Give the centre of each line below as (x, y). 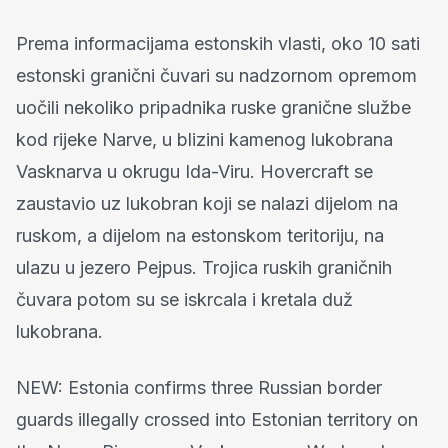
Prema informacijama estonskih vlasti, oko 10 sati (218, 43)
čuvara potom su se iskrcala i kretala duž (184, 299)
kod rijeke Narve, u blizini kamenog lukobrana (204, 139)
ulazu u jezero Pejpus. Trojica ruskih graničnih (204, 267)
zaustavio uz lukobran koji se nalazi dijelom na (207, 203)
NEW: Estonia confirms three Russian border (199, 387)
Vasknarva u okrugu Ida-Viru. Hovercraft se (194, 171)
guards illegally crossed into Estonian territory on (217, 419)
